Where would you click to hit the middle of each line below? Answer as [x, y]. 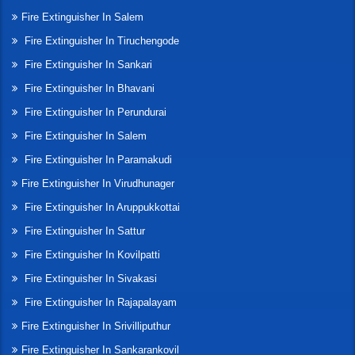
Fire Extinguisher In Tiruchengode [100, 41]
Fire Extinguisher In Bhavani [88, 89]
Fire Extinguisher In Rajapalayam [99, 303]
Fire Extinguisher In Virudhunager [98, 184]
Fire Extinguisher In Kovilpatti [91, 255]
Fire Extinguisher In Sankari [87, 65]
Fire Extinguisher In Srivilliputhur [96, 326]
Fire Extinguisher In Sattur [83, 231]
